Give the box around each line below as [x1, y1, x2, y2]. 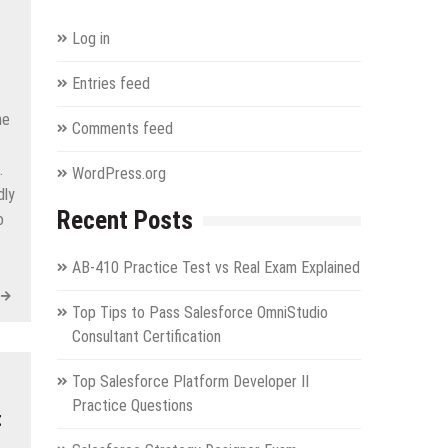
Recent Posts [56, 205, 193, 235]
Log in [71, 28, 110, 48]
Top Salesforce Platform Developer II [71, 371, 309, 391]
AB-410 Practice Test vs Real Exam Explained [71, 257, 360, 277]
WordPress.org [71, 163, 166, 183]
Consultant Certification [71, 326, 221, 346]
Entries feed [71, 73, 150, 93]
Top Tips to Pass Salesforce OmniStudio [71, 302, 328, 322]
